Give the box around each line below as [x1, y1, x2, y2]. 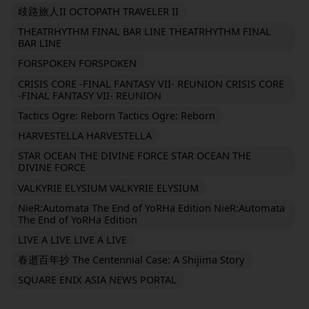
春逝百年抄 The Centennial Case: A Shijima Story [18, 252, 245, 267]
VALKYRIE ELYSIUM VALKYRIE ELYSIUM [18, 180, 199, 195]
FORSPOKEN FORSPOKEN [18, 56, 137, 70]
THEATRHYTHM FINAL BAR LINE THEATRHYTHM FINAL [18, 24, 272, 39]
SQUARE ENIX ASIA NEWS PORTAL [18, 272, 177, 287]
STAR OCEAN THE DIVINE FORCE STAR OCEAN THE [18, 148, 252, 163]
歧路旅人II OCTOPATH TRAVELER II [18, 3, 179, 18]
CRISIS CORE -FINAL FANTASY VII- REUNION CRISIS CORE [18, 76, 285, 90]
